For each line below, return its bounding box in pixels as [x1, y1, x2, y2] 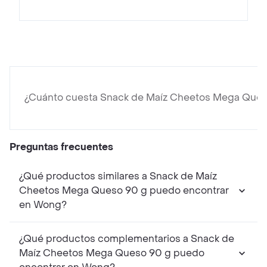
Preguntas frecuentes [10, 141, 113, 154]
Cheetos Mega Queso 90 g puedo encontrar [19, 184, 229, 197]
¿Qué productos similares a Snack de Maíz [19, 170, 217, 183]
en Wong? [19, 198, 67, 212]
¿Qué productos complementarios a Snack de [19, 232, 234, 246]
